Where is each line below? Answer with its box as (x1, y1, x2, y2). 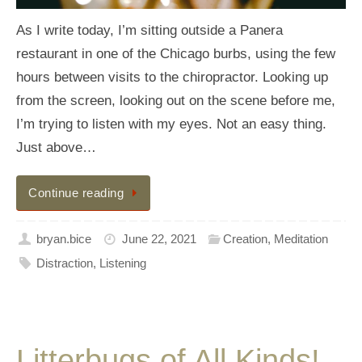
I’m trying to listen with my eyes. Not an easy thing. (16, 116, 326, 132)
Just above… (16, 139, 96, 155)
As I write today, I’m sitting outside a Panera (16, 22, 283, 38)
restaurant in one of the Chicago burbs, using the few (16, 45, 335, 61)
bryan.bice (36, 231, 92, 246)
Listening (99, 255, 147, 270)
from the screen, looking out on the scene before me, (16, 92, 335, 108)
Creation (223, 231, 268, 246)
